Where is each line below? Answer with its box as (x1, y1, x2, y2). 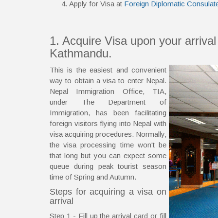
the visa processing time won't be (50, 140, 166, 149)
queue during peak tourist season (50, 162, 166, 170)
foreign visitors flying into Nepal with (50, 119, 166, 127)
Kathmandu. (50, 46, 112, 60)
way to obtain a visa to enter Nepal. (50, 76, 166, 85)
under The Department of (50, 97, 166, 106)
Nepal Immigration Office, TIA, (50, 87, 166, 95)
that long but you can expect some (50, 151, 166, 160)
